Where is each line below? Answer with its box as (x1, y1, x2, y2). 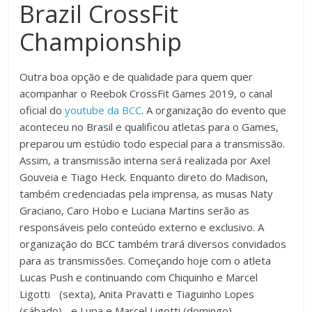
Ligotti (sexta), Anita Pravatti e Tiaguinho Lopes (19, 286, 255, 301)
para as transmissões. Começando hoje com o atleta (19, 253, 272, 267)
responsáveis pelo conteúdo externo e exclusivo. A (19, 219, 265, 234)
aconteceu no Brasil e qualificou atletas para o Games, (19, 119, 279, 134)
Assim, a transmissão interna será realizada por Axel (19, 153, 271, 167)
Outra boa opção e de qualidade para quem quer (19, 69, 253, 84)
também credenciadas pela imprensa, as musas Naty (19, 186, 274, 201)
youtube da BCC (65, 102, 142, 117)
